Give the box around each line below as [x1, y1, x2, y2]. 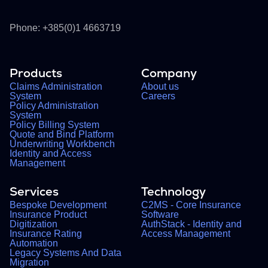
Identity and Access [10, 148, 92, 159]
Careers [141, 91, 175, 102]
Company [141, 65, 197, 81]
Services [10, 184, 59, 200]
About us [141, 81, 179, 92]
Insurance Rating [10, 229, 82, 239]
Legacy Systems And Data [10, 248, 121, 258]
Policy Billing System [10, 120, 99, 130]
